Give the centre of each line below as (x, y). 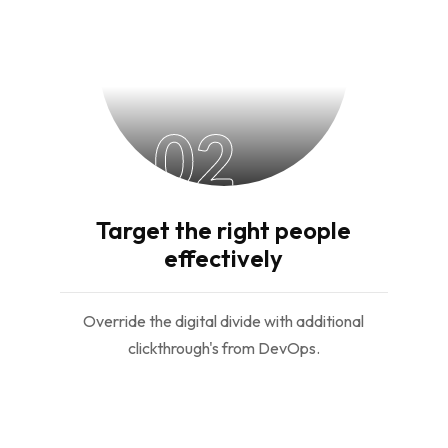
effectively (224, 258)
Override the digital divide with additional (224, 321)
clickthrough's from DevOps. (223, 348)
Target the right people (224, 230)
